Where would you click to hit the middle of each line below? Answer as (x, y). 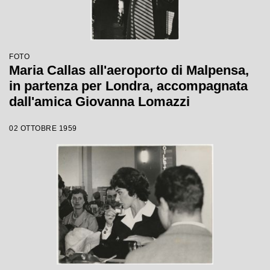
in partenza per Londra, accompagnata (128, 86)
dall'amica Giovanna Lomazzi (99, 102)
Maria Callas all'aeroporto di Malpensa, (129, 70)
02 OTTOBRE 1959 (43, 128)
